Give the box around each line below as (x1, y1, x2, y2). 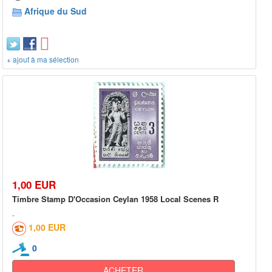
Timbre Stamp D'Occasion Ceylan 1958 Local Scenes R (12, 193, 219, 205)
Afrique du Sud (24, 4, 87, 17)
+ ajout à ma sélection (7, 53, 79, 64)
